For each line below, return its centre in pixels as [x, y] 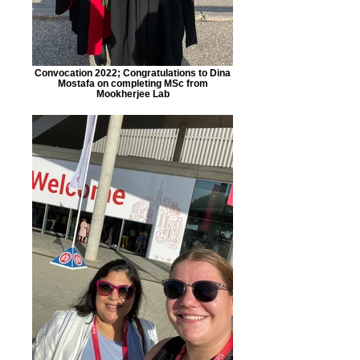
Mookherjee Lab [133, 94]
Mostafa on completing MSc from [133, 83]
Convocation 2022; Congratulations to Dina [133, 73]
